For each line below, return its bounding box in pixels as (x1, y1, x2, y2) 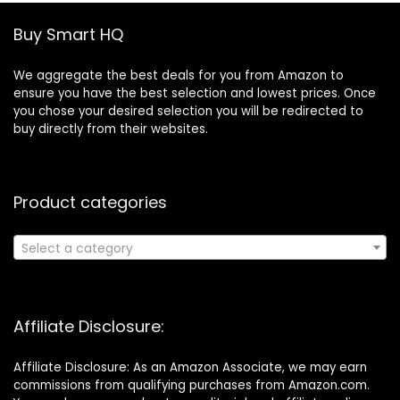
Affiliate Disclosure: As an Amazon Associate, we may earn (13, 358, 367, 376)
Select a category (21, 238, 133, 257)
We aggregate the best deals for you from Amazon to (13, 66, 344, 84)
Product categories (13, 190, 167, 213)
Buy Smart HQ (13, 22, 123, 46)
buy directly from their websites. (13, 120, 208, 137)
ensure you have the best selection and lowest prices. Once (13, 84, 376, 102)
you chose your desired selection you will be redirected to (13, 102, 363, 120)
